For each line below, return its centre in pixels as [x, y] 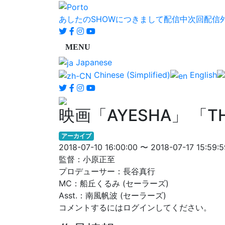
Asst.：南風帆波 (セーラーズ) [113, 195]
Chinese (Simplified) [131, 75]
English [202, 75]
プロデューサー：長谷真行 [107, 171]
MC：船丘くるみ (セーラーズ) [114, 183]
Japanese [93, 62]
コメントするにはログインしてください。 [135, 207]
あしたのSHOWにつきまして [111, 19]
